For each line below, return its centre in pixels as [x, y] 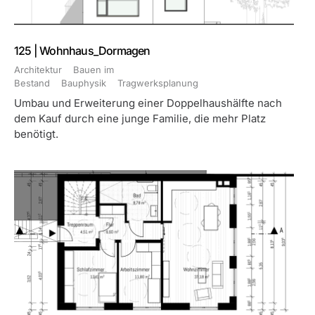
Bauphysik [84, 83]
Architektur [38, 70]
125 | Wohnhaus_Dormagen [82, 51]
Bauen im [94, 70]
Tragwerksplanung [158, 83]
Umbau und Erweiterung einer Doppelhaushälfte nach [148, 103]
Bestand [32, 83]
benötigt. [36, 134]
